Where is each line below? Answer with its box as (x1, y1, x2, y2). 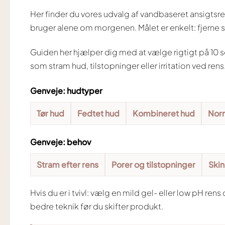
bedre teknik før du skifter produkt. (30, 201, 163, 212)
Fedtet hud (77, 108, 120, 119)
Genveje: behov (30, 136, 91, 147)
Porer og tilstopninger (111, 160, 195, 170)
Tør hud (37, 108, 64, 119)
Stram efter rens (37, 160, 98, 170)
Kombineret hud (133, 108, 195, 119)
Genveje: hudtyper (30, 85, 102, 96)
